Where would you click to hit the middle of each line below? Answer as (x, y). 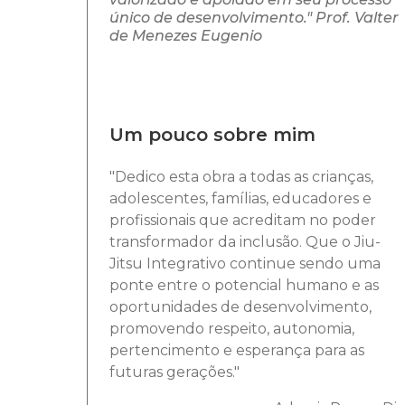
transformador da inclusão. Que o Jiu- (245, 242)
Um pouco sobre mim (212, 135)
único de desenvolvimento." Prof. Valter (254, 18)
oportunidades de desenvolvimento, (240, 307)
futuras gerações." (174, 372)
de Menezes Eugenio (186, 36)
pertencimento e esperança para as (237, 351)
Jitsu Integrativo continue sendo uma (245, 264)
